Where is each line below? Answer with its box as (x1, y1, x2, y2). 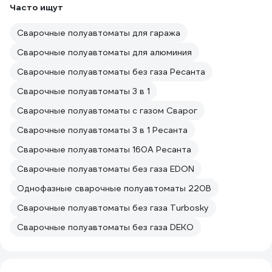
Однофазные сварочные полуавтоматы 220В (17, 183, 211, 194)
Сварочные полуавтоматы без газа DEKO (17, 222, 194, 233)
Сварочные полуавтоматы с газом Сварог (17, 105, 197, 116)
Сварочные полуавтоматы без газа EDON (17, 163, 194, 174)
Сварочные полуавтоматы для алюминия (17, 47, 192, 58)
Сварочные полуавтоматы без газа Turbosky (17, 202, 209, 213)
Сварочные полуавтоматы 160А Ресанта (17, 144, 191, 155)
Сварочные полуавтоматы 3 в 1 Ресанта (17, 124, 188, 135)
